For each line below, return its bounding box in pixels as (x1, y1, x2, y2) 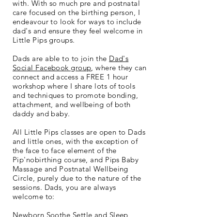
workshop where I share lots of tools (13, 81, 136, 91)
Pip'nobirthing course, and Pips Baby (13, 155, 139, 164)
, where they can (91, 62, 147, 72)
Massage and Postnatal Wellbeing (13, 164, 128, 173)
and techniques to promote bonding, (13, 90, 139, 100)
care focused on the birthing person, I (13, 7, 140, 17)
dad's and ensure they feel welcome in (13, 26, 143, 35)
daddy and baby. (13, 108, 73, 118)
